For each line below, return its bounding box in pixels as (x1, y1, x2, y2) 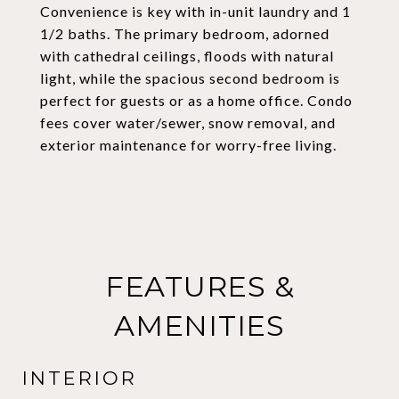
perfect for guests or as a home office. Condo (40, 92, 353, 109)
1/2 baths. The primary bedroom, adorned (40, 25, 330, 42)
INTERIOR (22, 367, 137, 389)
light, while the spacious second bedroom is (40, 69, 340, 86)
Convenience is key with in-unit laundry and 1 (40, 3, 351, 20)
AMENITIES (114, 308, 285, 343)
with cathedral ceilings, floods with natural (40, 47, 334, 64)
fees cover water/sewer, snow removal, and (40, 114, 336, 131)
